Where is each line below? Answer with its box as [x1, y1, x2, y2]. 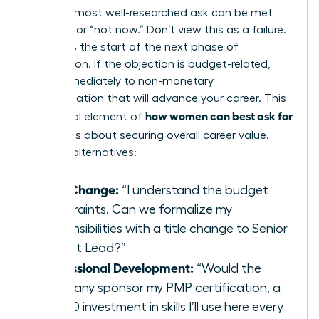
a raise [26, 127, 61, 142]
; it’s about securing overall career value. [61, 130, 269, 142]
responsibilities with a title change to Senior [41, 222, 288, 236]
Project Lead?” [41, 241, 126, 255]
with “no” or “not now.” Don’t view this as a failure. [26, 24, 286, 36]
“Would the [194, 262, 261, 276]
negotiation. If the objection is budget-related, [26, 58, 271, 70]
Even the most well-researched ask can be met [26, 7, 273, 19]
